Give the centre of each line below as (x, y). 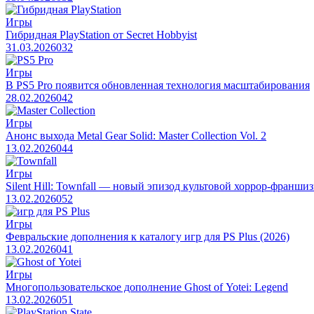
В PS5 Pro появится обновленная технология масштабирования (158, 85)
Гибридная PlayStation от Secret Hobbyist (101, 34)
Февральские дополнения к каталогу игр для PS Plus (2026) (148, 236)
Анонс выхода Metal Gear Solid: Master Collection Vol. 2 (136, 135)
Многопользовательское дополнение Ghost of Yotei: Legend (147, 287)
